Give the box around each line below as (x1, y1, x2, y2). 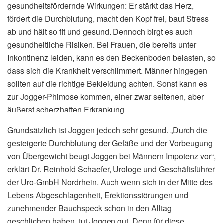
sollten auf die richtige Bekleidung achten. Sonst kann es (7, 77, 207, 89)
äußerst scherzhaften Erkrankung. (7, 103, 126, 115)
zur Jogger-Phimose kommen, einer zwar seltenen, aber (7, 90, 204, 102)
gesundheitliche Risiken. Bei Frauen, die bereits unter (7, 38, 196, 50)
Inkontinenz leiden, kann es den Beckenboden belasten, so (7, 51, 216, 63)
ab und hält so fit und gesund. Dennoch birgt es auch (7, 25, 193, 37)
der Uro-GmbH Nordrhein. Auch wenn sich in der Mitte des (7, 176, 213, 188)
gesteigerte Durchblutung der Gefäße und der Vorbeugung (7, 137, 213, 149)
